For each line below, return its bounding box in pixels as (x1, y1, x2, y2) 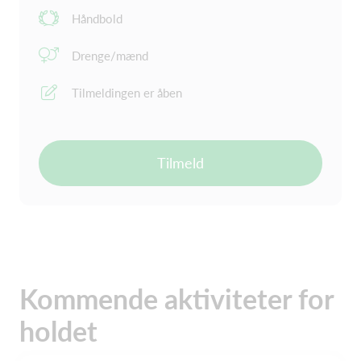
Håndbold (72, 11, 122, 26)
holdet (19, 314, 98, 347)
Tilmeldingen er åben (72, 85, 182, 100)
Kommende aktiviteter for (19, 282, 334, 315)
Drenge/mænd (72, 48, 148, 63)
